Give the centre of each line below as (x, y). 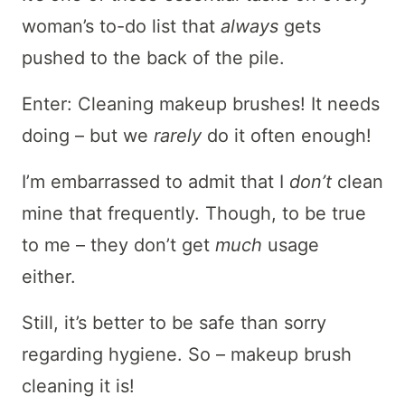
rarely (178, 136)
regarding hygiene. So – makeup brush (187, 354)
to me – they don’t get (118, 245)
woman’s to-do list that (121, 26)
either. (52, 277)
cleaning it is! (78, 386)
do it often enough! (287, 136)
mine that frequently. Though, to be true (194, 213)
